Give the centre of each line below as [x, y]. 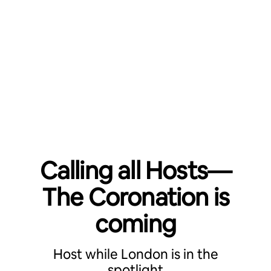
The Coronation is [135, 197]
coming [135, 224]
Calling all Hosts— [135, 171]
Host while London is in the [135, 254]
